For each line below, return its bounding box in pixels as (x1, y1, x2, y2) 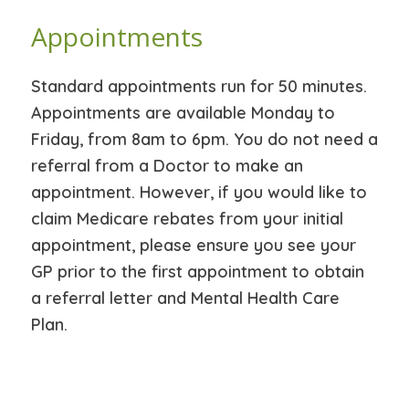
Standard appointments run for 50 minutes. (30, 76, 367, 98)
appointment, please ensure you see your (30, 235, 356, 257)
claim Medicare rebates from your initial (30, 208, 343, 230)
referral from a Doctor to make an (30, 155, 303, 177)
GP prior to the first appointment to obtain (30, 261, 364, 283)
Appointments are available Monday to (30, 102, 335, 124)
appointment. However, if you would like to (30, 182, 367, 204)
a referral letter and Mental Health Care (30, 288, 340, 309)
